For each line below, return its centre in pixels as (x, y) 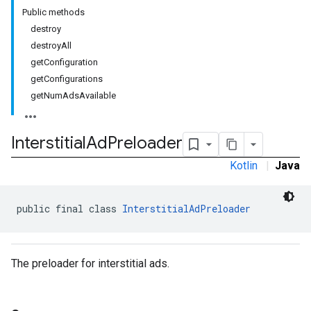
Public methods (53, 12)
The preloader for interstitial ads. (90, 263)
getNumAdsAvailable (73, 95)
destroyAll (51, 45)
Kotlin (244, 166)
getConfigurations (67, 79)
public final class (69, 209)
